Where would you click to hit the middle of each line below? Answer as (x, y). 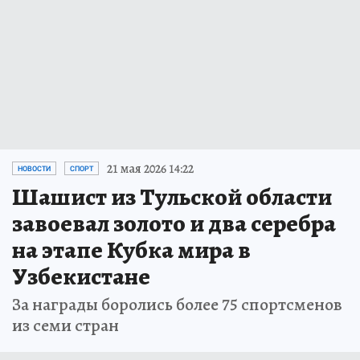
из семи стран (65, 325)
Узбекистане (81, 276)
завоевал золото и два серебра (174, 223)
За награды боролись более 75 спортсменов (177, 304)
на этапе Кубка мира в (131, 250)
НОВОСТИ (34, 168)
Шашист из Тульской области (172, 196)
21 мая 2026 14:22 (150, 168)
